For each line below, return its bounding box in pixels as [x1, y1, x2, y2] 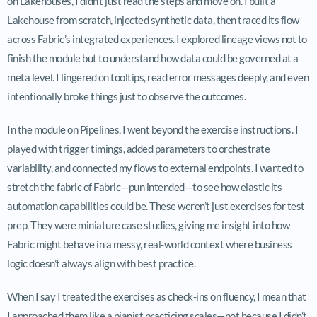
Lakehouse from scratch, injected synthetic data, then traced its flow [7, 13, 299, 26]
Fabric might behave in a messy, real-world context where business [7, 237, 292, 250]
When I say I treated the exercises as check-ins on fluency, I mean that [7, 289, 306, 303]
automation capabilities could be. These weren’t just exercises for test [7, 199, 305, 212]
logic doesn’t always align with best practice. [7, 256, 195, 270]
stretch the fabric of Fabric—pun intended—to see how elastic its [7, 180, 282, 193]
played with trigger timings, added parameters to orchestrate [7, 142, 270, 155]
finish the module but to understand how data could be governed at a [7, 51, 299, 64]
